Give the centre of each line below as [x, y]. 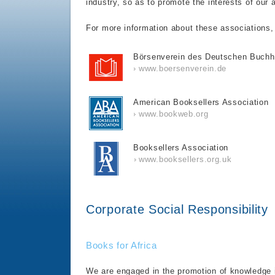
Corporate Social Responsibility [177, 209]
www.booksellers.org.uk [185, 159]
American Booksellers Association [201, 102]
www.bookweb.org [174, 114]
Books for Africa [122, 246]
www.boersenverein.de [183, 68]
